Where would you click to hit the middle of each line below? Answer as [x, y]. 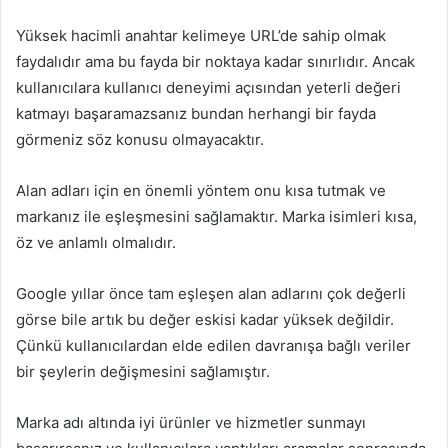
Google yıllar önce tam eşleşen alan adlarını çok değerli [211, 293]
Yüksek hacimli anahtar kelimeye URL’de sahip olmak [201, 35]
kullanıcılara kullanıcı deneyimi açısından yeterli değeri [208, 87]
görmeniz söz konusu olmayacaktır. [140, 139]
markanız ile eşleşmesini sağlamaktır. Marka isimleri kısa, [216, 216]
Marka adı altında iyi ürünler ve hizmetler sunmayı [191, 422]
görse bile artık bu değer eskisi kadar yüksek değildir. [205, 319]
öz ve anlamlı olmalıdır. [96, 242]
